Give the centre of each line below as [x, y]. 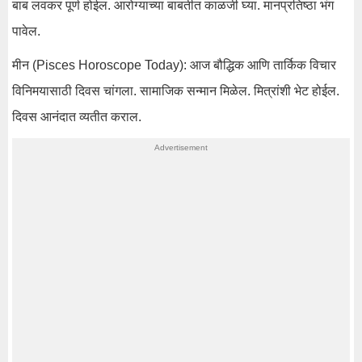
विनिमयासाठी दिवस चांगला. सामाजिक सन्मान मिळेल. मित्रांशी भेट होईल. [176, 91]
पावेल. [26, 31]
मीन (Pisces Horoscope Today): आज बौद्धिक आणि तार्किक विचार [174, 65]
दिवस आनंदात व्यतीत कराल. [77, 117]
